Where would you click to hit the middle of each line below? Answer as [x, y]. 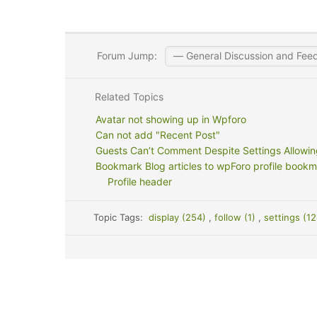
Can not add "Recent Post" [157, 135]
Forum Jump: [125, 56]
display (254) [179, 217]
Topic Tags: [121, 217]
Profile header [140, 181]
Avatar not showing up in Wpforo [171, 119]
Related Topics [127, 97]
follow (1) [237, 217]
